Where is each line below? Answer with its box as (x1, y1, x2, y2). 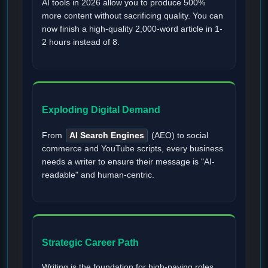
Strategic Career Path (42, 237, 139, 248)
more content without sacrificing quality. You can (42, 11, 223, 21)
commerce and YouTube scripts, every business (42, 144, 223, 153)
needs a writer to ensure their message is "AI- (42, 157, 215, 166)
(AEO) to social (149, 130, 208, 140)
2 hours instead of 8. (42, 38, 120, 47)
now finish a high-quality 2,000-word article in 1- (42, 25, 223, 34)
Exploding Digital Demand (42, 105, 160, 115)
